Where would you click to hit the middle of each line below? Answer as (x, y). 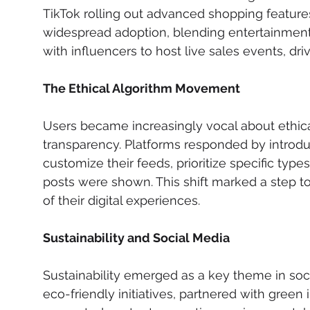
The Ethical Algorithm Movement (142, 88)
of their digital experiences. (121, 200)
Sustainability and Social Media (136, 238)
